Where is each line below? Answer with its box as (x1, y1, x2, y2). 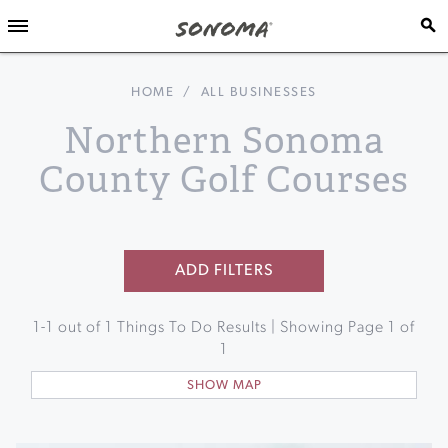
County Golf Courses (39, 157, 409, 203)
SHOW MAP (186, 379, 262, 392)
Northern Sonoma (64, 118, 384, 164)
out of (54, 320, 105, 336)
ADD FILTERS (174, 263, 274, 279)
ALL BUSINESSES (200, 86, 317, 99)
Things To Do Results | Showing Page (113, 320, 388, 336)
